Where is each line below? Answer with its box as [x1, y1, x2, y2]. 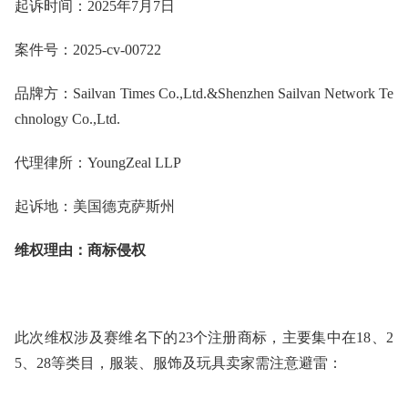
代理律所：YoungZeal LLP [15, 154, 181, 170]
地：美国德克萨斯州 [44, 198, 175, 214]
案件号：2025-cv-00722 [15, 41, 161, 57]
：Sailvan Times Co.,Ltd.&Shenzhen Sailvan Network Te [58, 85, 394, 101]
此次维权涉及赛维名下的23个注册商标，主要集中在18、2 [15, 329, 393, 345]
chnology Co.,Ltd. [15, 110, 120, 127]
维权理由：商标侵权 [15, 241, 146, 258]
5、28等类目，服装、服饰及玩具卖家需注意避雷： [15, 354, 342, 371]
